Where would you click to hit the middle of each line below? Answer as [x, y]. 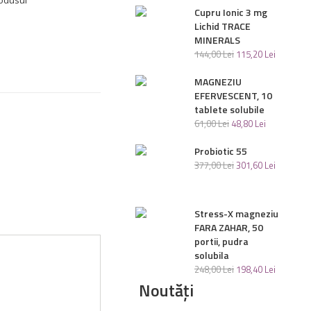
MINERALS [218, 40]
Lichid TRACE [223, 26]
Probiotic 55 [221, 151]
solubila [212, 255]
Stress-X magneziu [237, 213]
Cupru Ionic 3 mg [231, 12]
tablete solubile [230, 109]
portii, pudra [222, 241]
